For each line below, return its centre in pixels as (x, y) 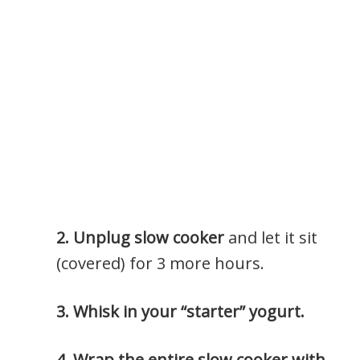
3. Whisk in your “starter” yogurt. (180, 311)
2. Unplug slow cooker (140, 237)
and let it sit (271, 237)
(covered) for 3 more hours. (160, 263)
